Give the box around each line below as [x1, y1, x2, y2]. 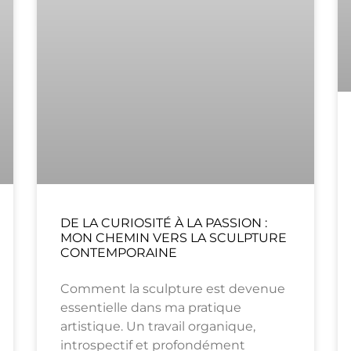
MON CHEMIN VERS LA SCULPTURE [60, 230, 288, 246]
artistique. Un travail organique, [60, 319, 256, 335]
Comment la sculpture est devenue [60, 281, 286, 297]
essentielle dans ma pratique [60, 300, 242, 316]
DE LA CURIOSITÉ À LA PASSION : [60, 215, 268, 231]
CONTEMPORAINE [60, 245, 178, 261]
